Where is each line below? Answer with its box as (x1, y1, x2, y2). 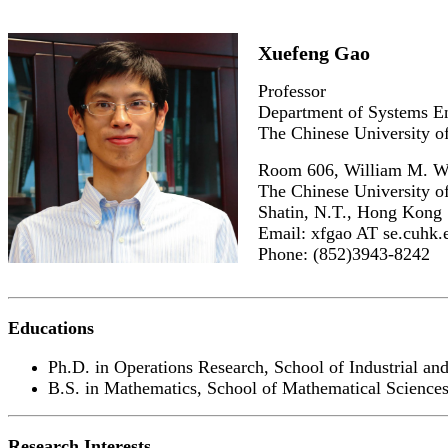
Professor (258, 81, 326, 101)
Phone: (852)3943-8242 (258, 244, 430, 264)
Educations (8, 317, 94, 338)
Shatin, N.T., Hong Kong (258, 202, 442, 222)
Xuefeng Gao (258, 42, 370, 64)
